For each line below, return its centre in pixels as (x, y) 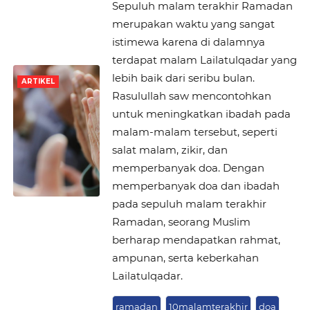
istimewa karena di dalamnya (188, 42)
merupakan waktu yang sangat (193, 24)
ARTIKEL (38, 82)
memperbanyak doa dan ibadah (195, 186)
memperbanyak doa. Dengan (188, 168)
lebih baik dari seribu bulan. (183, 78)
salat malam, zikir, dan (170, 150)
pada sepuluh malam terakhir (189, 204)
